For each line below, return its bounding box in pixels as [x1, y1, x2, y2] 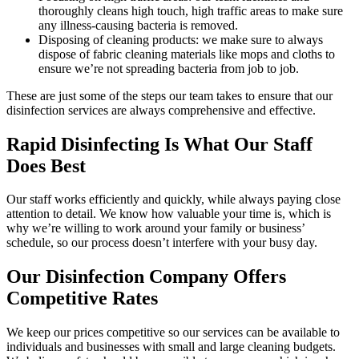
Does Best [6, 155, 86, 176]
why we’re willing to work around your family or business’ [6, 221, 305, 236]
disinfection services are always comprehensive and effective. [6, 103, 316, 117]
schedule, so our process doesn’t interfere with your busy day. [6, 236, 317, 250]
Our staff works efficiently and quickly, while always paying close [6, 192, 341, 207]
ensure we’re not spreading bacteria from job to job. [38, 61, 299, 75]
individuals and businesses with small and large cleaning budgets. [6, 340, 336, 354]
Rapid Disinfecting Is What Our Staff [6, 133, 313, 155]
